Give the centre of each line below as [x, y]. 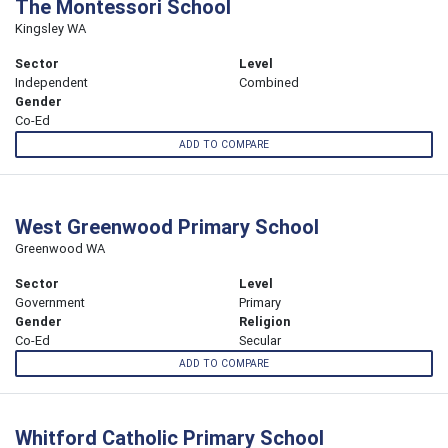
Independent [51, 83]
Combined [269, 83]
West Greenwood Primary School [167, 226]
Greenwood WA [60, 248]
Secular [260, 340]
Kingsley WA [50, 29]
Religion [265, 321]
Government [50, 302]
